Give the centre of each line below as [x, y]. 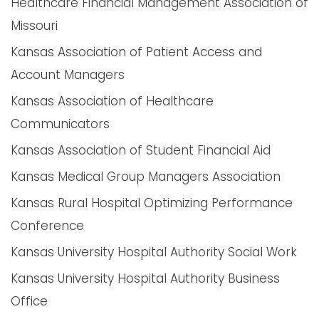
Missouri [34, 26]
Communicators [60, 124]
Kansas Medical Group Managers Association [146, 177]
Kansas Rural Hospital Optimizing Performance [152, 203]
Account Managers [68, 75]
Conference [47, 226]
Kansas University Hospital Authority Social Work [154, 252]
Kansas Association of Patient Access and [136, 52]
